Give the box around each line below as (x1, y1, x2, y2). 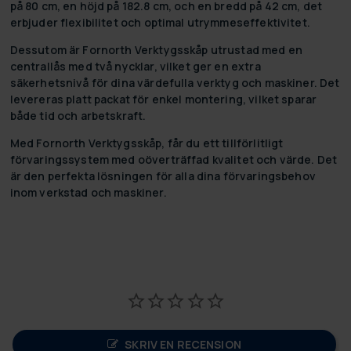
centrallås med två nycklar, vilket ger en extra (9, 58, 261, 74)
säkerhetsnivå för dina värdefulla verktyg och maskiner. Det (9, 74, 340, 90)
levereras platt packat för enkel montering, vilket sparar (9, 91, 317, 107)
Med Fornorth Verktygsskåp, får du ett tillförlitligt (9, 135, 284, 150)
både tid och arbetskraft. (9, 107, 147, 123)
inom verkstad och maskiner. (9, 184, 167, 200)
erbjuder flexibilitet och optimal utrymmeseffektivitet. (9, 14, 310, 30)
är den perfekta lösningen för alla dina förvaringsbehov (9, 168, 316, 183)
